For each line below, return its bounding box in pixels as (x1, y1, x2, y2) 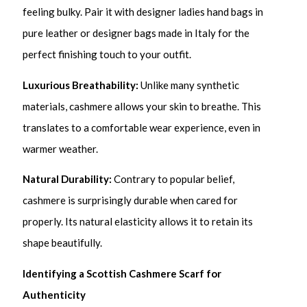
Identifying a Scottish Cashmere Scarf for (23, 267, 222, 280)
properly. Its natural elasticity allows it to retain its (23, 215, 254, 228)
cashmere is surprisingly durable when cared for (23, 194, 238, 207)
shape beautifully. (23, 236, 103, 249)
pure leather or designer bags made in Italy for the (23, 27, 250, 40)
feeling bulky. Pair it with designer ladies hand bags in (23, 5, 264, 19)
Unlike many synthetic (138, 78, 240, 91)
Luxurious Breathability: (23, 78, 139, 91)
